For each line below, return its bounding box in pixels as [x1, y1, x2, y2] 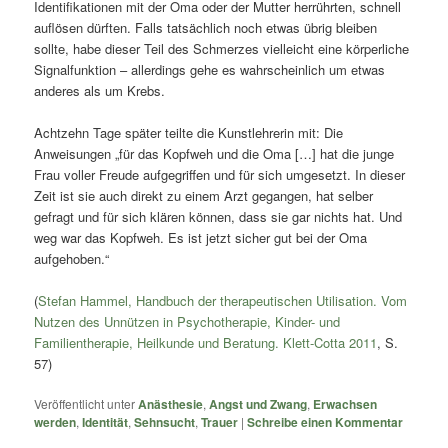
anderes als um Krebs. [34, 80, 166, 100]
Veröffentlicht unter [34, 395, 136, 413]
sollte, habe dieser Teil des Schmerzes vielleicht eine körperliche [34, 38, 410, 58]
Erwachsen [313, 395, 378, 414]
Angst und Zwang [209, 395, 308, 414]
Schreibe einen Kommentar [247, 413, 404, 432]
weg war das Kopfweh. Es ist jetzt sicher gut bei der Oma [34, 227, 368, 247]
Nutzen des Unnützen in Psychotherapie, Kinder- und [34, 312, 341, 332]
